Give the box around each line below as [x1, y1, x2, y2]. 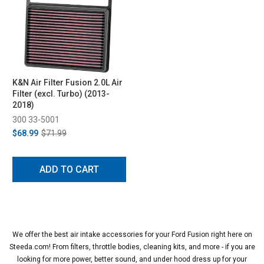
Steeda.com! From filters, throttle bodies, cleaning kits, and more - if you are [9, 242, 255, 251]
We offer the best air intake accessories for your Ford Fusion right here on [12, 230, 252, 239]
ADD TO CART [39, 163, 99, 175]
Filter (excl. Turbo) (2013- [12, 88, 110, 98]
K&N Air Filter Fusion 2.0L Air [12, 77, 123, 87]
